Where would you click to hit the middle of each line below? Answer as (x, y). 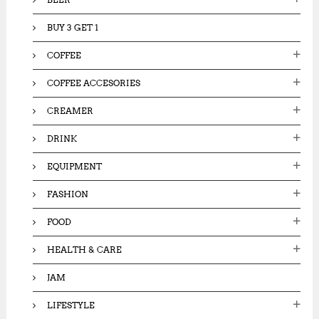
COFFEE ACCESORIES (94, 83)
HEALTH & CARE (85, 249)
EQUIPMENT (75, 166)
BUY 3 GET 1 (73, 27)
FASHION (68, 194)
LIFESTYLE (71, 305)
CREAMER (70, 110)
